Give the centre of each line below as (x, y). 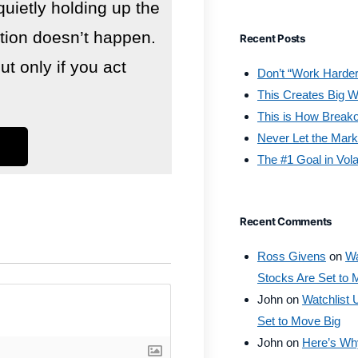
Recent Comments (285, 221)
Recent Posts (272, 38)
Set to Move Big (298, 320)
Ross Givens (291, 256)
